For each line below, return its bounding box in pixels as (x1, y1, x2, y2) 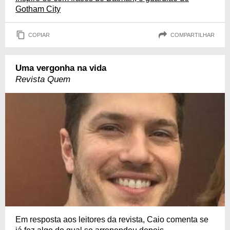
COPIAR (28, 31, 50, 38)
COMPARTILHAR (170, 31, 215, 38)
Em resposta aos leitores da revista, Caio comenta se (15, 215, 208, 224)
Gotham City (15, 5, 61, 14)
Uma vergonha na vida (15, 63, 106, 73)
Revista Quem (15, 74, 70, 85)
